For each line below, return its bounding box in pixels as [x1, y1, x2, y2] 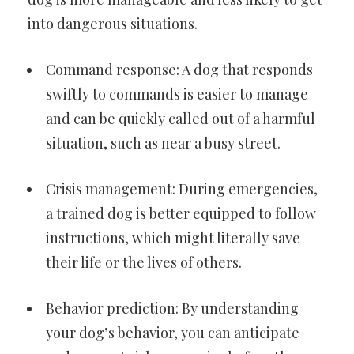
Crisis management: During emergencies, [46, 179, 318, 199]
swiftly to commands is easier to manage [46, 85, 308, 104]
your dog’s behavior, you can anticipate [46, 323, 299, 343]
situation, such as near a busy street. [46, 134, 281, 153]
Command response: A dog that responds [46, 60, 313, 80]
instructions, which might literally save [46, 228, 300, 248]
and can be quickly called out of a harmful [46, 109, 315, 129]
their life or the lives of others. [46, 253, 242, 273]
